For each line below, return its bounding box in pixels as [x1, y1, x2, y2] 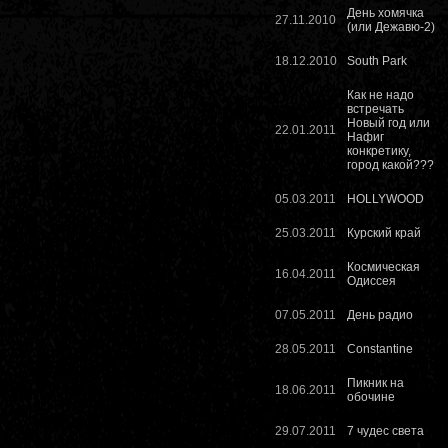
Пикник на [347, 376, 404, 391]
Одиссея [347, 274, 396, 289]
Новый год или [347, 116, 430, 131]
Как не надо [347, 88, 414, 103]
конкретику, [347, 144, 411, 159]
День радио [347, 308, 413, 323]
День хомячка [347, 6, 424, 21]
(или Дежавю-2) [347, 20, 435, 35]
